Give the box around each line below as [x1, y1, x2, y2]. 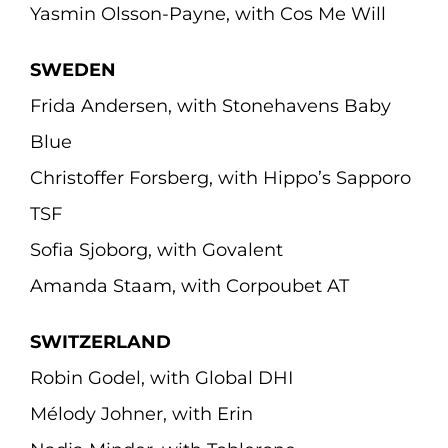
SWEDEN [29, 59, 116, 81]
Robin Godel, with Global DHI [29, 367, 293, 389]
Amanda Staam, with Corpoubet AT [29, 275, 349, 297]
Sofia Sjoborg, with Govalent [29, 239, 283, 261]
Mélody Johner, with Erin [29, 403, 253, 425]
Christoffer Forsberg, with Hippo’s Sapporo [29, 167, 411, 189]
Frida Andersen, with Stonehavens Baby [29, 95, 391, 117]
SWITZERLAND [29, 331, 171, 353]
